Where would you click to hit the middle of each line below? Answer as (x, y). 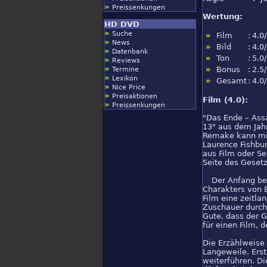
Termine (125, 69)
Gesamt (232, 81)
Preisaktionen (135, 96)
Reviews (126, 60)
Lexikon (125, 78)
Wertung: (223, 16)
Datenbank (130, 52)
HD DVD (122, 24)
